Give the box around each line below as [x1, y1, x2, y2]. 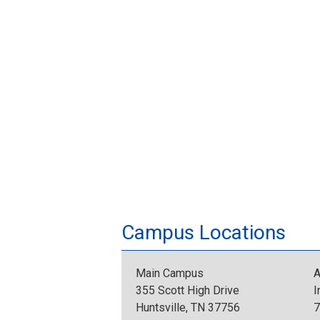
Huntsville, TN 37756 [136, 301, 240, 315]
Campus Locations [121, 221, 286, 245]
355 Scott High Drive [136, 284, 239, 298]
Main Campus [136, 266, 204, 281]
